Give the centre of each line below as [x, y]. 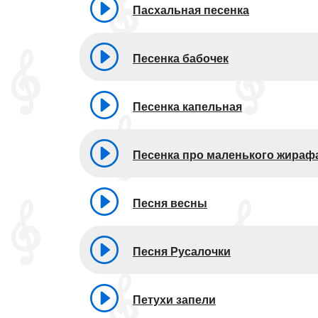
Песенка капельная [187, 106]
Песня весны [170, 203]
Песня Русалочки [182, 251]
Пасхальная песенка [191, 10]
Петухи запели [174, 300]
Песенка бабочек [181, 58]
